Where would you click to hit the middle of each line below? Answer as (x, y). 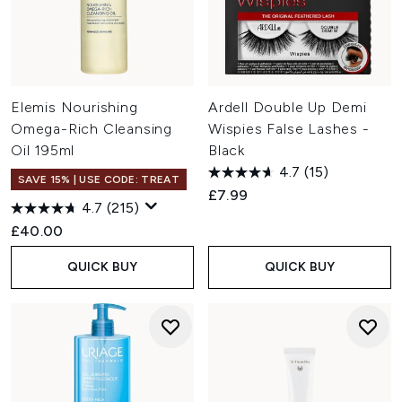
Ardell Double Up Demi (288, 107)
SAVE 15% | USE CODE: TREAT (99, 179)
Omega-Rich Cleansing (92, 129)
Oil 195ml (43, 150)
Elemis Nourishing (74, 107)
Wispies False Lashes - (289, 129)
